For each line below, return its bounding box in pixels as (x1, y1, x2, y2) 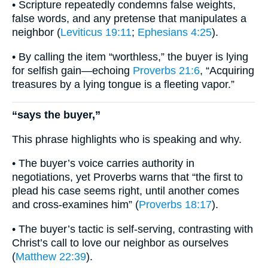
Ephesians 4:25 (138, 26, 212, 39)
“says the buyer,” (12, 109, 100, 121)
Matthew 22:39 (16, 250, 86, 263)
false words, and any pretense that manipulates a (12, 13, 246, 25)
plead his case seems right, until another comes (12, 185, 239, 197)
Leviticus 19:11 (60, 26, 132, 39)
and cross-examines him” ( (12, 199, 139, 211)
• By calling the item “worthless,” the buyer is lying (12, 50, 248, 63)
